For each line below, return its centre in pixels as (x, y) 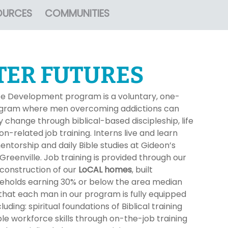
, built (142, 170)
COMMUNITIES (77, 14)
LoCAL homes (105, 170)
